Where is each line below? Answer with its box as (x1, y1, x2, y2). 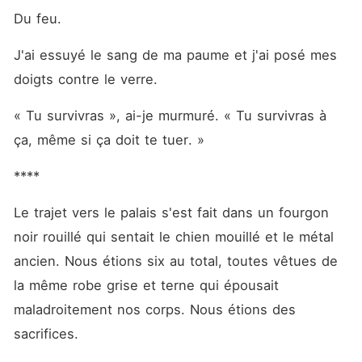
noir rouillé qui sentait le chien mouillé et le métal (13, 229, 334, 245)
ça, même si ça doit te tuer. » (13, 132, 204, 148)
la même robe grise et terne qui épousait (13, 277, 279, 293)
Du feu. (13, 11, 66, 27)
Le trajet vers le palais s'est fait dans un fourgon (13, 204, 329, 221)
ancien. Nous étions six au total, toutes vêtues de (13, 253, 338, 269)
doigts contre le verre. (13, 71, 162, 87)
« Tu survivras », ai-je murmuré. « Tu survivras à (13, 107, 326, 124)
